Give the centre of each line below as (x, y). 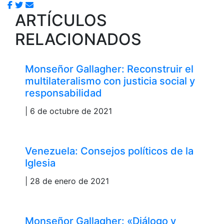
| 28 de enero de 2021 (67, 181)
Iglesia (40, 163)
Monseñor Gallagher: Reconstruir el (109, 69)
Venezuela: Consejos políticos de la (109, 151)
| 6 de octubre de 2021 (68, 111)
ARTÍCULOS (61, 20)
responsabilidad (63, 93)
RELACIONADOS (78, 39)
